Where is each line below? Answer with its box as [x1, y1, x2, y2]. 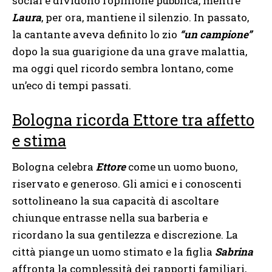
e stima [12, 130, 66, 151]
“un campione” [180, 27, 252, 41]
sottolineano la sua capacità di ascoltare [12, 193, 219, 208]
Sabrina [215, 244, 253, 259]
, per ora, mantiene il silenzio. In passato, [41, 10, 249, 24]
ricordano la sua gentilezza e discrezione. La [12, 227, 238, 242]
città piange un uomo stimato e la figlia [12, 244, 215, 259]
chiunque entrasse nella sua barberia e [12, 210, 208, 225]
